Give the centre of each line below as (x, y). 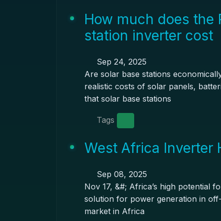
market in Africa (114, 211)
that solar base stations (128, 99)
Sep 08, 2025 (120, 174)
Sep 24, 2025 (120, 62)
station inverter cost (148, 36)
